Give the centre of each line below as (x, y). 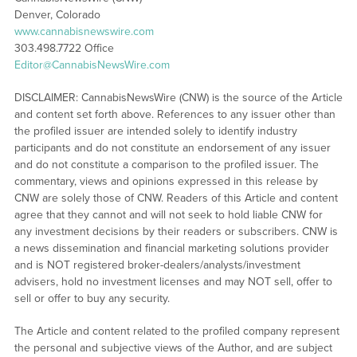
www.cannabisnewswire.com (84, 32)
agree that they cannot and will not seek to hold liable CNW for (168, 215)
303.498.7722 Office (64, 49)
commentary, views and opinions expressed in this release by (166, 182)
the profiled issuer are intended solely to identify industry (155, 131)
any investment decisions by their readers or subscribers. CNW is (176, 232)
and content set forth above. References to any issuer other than (175, 115)
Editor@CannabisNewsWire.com (92, 65)
